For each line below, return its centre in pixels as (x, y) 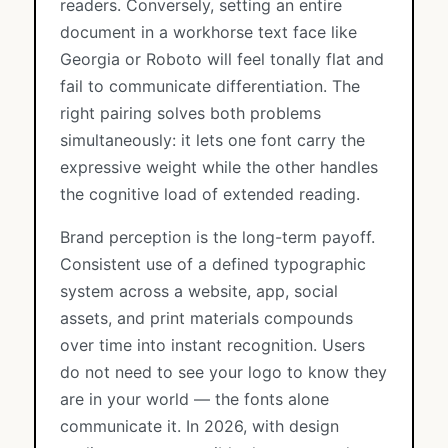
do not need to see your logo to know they (223, 372)
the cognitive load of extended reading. (210, 194)
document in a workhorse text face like (208, 32)
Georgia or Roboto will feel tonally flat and (222, 59)
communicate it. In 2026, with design (199, 426)
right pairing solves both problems (190, 113)
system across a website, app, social (199, 291)
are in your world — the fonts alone (194, 399)
